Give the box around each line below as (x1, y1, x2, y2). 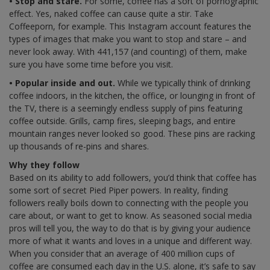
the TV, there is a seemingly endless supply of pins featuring (9, 102, 242, 114)
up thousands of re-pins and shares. (9, 140, 149, 152)
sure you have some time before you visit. (9, 58, 173, 70)
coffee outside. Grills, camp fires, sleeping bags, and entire (9, 115, 236, 127)
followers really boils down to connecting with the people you (9, 196, 248, 209)
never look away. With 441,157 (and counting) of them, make (9, 45, 247, 57)
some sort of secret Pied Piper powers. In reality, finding (9, 184, 228, 196)
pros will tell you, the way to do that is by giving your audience (9, 222, 251, 234)
